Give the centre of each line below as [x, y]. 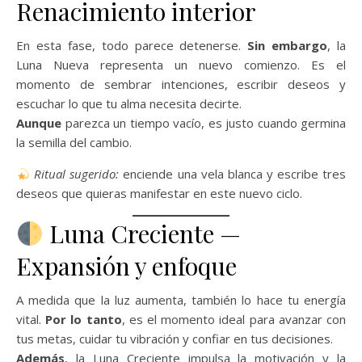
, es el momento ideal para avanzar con [234, 320]
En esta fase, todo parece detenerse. [132, 46]
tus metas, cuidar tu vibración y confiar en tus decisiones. [175, 339]
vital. [31, 320]
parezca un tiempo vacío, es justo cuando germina [204, 123]
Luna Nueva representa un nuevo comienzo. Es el [181, 65]
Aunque [39, 123]
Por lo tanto [84, 320]
